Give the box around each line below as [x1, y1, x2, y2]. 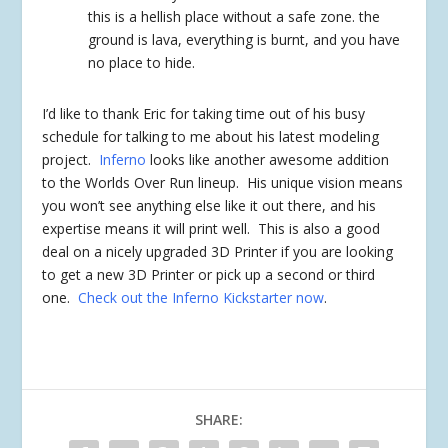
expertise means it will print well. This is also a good [42, 219, 381, 239]
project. [42, 150, 100, 170]
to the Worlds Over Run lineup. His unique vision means [42, 173, 404, 193]
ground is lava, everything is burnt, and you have [88, 30, 401, 50]
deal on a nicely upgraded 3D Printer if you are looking [42, 242, 394, 262]
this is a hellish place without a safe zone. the [88, 7, 381, 27]
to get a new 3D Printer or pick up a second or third [42, 265, 376, 285]
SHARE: [195, 410, 243, 430]
